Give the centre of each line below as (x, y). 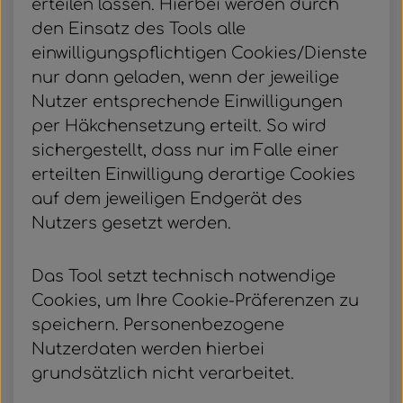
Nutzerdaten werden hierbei (148, 349)
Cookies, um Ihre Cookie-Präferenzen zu (195, 300)
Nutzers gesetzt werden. (131, 223)
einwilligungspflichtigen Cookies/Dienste (199, 53)
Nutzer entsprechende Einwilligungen (187, 102)
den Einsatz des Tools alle (139, 29)
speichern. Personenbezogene (158, 325)
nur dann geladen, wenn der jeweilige (185, 77)
